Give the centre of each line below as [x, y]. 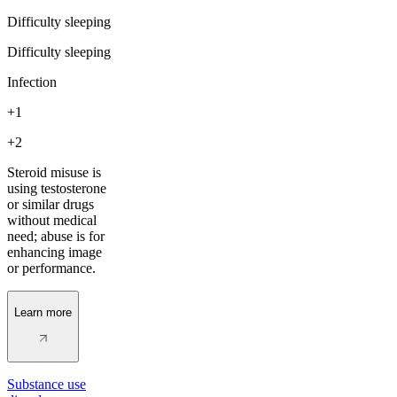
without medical [52, 221]
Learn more [43, 312]
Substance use [47, 385]
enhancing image [54, 253]
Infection [32, 82]
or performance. [51, 269]
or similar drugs [51, 205]
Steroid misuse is [54, 173]
